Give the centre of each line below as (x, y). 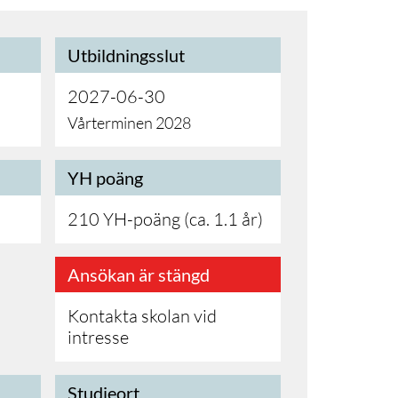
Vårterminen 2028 (129, 123)
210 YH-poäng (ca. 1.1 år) (165, 219)
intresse (98, 337)
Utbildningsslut (126, 55)
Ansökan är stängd (139, 275)
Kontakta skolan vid (142, 316)
